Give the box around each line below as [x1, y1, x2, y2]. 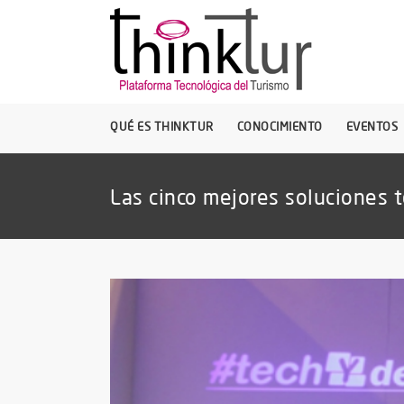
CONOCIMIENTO [236, 119, 323, 133]
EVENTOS [345, 119, 398, 133]
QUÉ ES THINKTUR [110, 119, 214, 133]
